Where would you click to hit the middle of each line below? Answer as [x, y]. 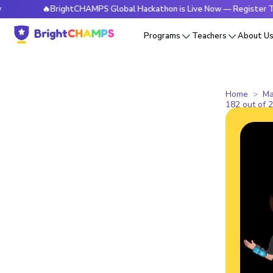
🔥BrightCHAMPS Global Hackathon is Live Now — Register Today [137, 9]
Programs [162, 36]
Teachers [209, 36]
